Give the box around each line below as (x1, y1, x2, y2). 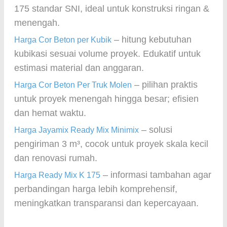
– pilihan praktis (132, 80, 198, 90)
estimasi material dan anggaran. (14, 63, 144, 73)
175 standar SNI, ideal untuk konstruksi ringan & (14, 4, 209, 14)
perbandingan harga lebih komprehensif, (14, 184, 177, 194)
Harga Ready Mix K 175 (14, 171, 100, 179)
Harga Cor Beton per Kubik (14, 35, 111, 44)
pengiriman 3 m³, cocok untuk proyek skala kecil (14, 139, 208, 149)
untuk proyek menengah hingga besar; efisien (14, 94, 199, 104)
